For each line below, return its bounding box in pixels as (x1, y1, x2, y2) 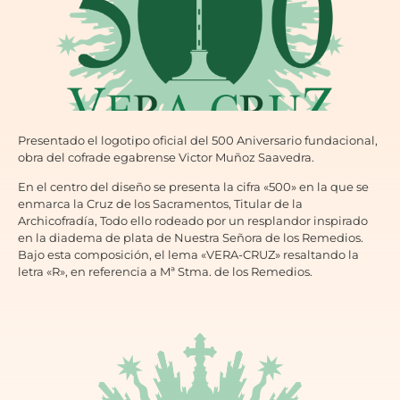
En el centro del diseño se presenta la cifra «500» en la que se (18, 179, 369, 194)
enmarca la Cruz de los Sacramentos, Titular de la (18, 196, 303, 211)
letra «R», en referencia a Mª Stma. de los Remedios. (18, 263, 312, 279)
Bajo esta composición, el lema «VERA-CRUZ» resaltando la (18, 246, 359, 262)
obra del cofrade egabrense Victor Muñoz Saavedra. (18, 149, 314, 164)
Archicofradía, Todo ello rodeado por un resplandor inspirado (18, 212, 368, 228)
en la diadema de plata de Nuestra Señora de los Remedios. (18, 229, 363, 245)
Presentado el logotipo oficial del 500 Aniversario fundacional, (18, 132, 378, 147)
